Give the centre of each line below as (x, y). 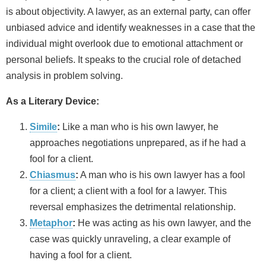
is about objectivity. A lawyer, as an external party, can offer (128, 11)
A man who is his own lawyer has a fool (162, 175)
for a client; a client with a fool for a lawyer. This (128, 191)
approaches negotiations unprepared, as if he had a (138, 142)
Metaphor (51, 223)
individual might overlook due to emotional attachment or (124, 43)
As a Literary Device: (53, 101)
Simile (43, 126)
